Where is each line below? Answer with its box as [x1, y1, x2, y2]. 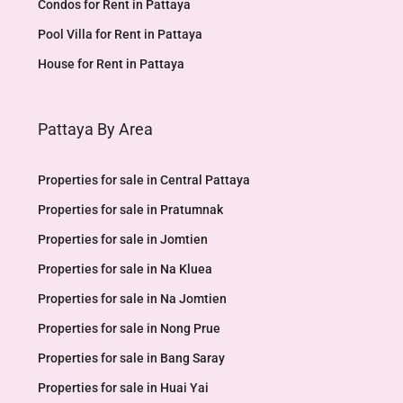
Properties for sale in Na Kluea [38, 262, 212, 276]
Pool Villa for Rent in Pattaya [38, 27, 202, 41]
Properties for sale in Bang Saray [38, 351, 225, 365]
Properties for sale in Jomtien [38, 232, 208, 246]
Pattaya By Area [38, 120, 153, 139]
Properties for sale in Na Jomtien [38, 291, 227, 306]
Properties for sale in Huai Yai [38, 381, 209, 395]
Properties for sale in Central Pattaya [38, 173, 250, 187]
